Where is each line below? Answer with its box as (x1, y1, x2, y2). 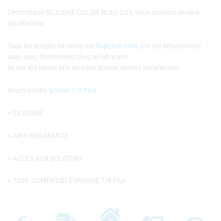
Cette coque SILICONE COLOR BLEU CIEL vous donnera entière (7, 8, 199, 16)
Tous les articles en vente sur (7, 41, 96, 50)
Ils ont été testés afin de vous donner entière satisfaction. (7, 63, 181, 72)
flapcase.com (96, 41, 137, 50)
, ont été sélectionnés (137, 41, 201, 50)
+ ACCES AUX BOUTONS (7, 154, 82, 162)
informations (7, 86, 48, 94)
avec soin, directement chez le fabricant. (7, 52, 129, 61)
